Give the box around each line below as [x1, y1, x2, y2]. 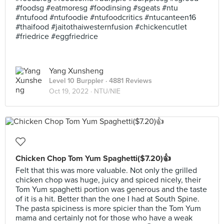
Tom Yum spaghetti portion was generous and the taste [15, 184, 207, 194]
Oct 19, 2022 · [49, 87, 94, 95]
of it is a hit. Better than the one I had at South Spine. [15, 194, 199, 204]
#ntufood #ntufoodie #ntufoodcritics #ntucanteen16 [15, 12, 196, 22]
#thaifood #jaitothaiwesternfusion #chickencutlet [15, 22, 187, 32]
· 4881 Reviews [103, 76, 152, 85]
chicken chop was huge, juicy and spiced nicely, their [15, 175, 201, 185]
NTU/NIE [94, 87, 120, 95]
